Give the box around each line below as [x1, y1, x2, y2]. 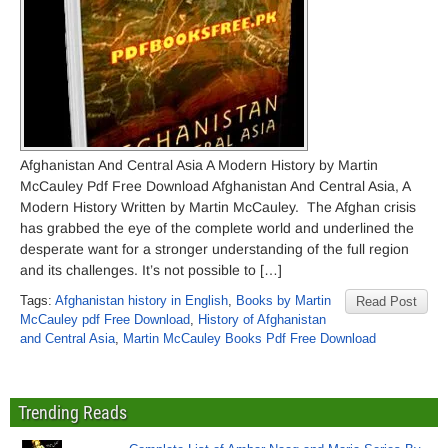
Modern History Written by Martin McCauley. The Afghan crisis [20, 199, 416, 215]
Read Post [356, 294, 417, 309]
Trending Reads [18, 402, 127, 423]
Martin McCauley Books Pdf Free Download [123, 331, 376, 346]
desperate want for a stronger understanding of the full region [20, 241, 409, 257]
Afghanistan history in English [55, 293, 228, 308]
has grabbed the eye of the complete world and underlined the [20, 220, 414, 236]
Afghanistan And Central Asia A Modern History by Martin [20, 157, 378, 173]
